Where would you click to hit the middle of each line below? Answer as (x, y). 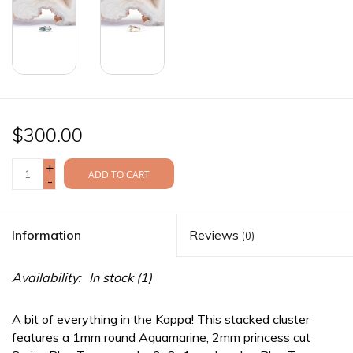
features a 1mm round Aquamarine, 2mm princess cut (161, 337)
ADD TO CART (119, 174)
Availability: (46, 277)
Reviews (216, 234)
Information (46, 234)
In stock (111, 277)
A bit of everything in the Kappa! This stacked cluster (161, 319)
